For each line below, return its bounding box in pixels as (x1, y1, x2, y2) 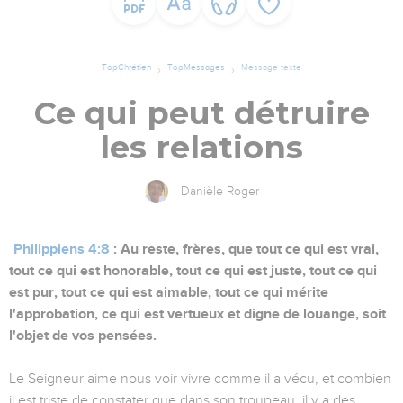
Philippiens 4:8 (13, 241, 110, 258)
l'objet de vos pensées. (9, 327, 157, 345)
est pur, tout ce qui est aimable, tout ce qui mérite (9, 284, 328, 301)
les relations (100, 128, 303, 167)
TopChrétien (102, 62, 151, 73)
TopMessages (167, 62, 225, 73)
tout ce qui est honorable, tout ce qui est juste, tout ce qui (9, 263, 377, 280)
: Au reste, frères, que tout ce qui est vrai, (110, 241, 379, 258)
